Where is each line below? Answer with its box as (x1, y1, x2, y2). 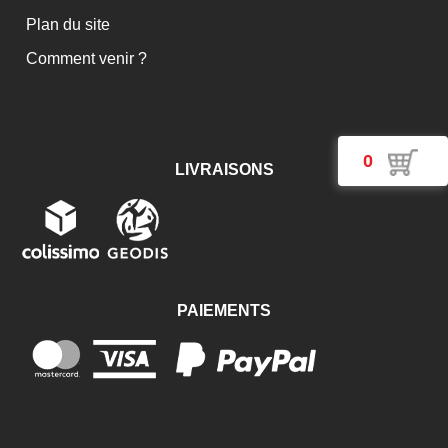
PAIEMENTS (177, 301, 271, 319)
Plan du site (22, 15, 111, 33)
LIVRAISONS (174, 160, 274, 178)
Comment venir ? (22, 49, 148, 67)
